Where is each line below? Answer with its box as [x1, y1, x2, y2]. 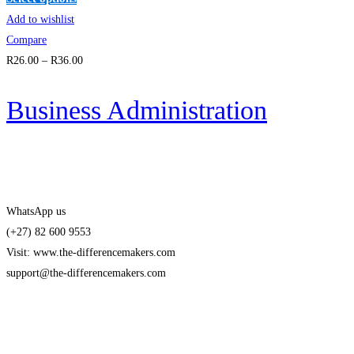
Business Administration [6, 95, 267, 125]
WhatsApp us [6, 205, 66, 218]
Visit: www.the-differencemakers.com [6, 247, 175, 259]
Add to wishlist [6, 13, 74, 25]
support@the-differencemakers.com [6, 267, 166, 280]
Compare [6, 33, 47, 46]
